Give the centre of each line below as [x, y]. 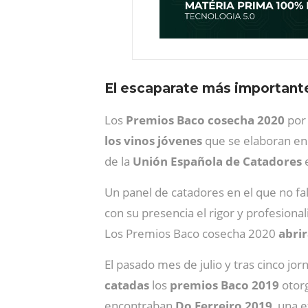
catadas [128, 285]
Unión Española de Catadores [219, 161]
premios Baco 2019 [226, 285]
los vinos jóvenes [153, 140]
